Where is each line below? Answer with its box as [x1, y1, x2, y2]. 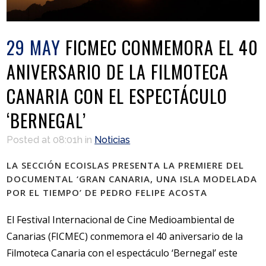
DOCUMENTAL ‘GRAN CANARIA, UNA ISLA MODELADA [7, 173, 258, 185]
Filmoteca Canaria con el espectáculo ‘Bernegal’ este [7, 246, 238, 260]
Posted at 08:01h [7, 134, 83, 146]
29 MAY [7, 34, 61, 61]
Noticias [94, 134, 131, 146]
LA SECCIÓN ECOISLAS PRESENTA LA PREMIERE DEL [7, 159, 245, 172]
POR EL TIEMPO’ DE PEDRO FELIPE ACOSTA [7, 186, 208, 199]
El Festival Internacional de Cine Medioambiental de [7, 213, 235, 227]
